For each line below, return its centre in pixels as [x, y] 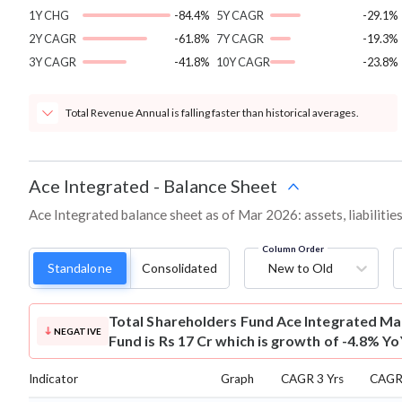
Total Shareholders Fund [191, 321]
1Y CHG [49, 16]
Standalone [80, 268]
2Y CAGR [52, 39]
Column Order [293, 249]
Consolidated [179, 268]
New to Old [300, 268]
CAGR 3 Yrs [312, 379]
